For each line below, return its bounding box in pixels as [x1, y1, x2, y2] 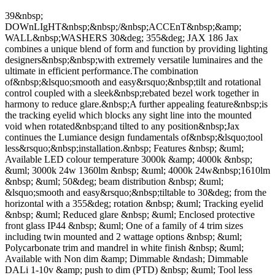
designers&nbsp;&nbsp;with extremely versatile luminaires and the [5, 55, 263, 66]
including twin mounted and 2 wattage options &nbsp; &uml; [5, 231, 242, 242]
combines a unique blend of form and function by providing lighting [5, 44, 268, 55]
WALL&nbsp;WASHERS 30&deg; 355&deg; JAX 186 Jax [5, 33, 238, 44]
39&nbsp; [5, 10, 43, 21]
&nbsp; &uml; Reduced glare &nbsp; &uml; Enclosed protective [5, 209, 255, 220]
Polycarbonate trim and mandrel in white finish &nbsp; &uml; [5, 242, 244, 254]
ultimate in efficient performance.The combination [5, 66, 198, 77]
